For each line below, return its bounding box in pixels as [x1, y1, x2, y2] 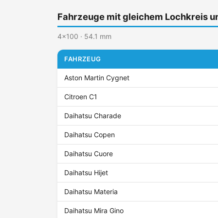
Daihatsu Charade [64, 111, 122, 120]
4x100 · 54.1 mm [57, 32, 111, 41]
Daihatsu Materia [64, 187, 118, 196]
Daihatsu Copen [64, 130, 115, 139]
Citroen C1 [64, 92, 98, 101]
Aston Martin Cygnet [64, 73, 130, 82]
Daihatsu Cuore [64, 149, 113, 158]
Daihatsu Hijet [64, 168, 109, 177]
